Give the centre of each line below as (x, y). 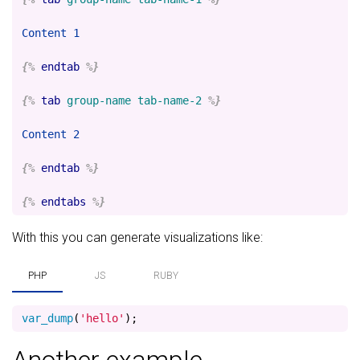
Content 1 (51, 33)
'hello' (102, 318)
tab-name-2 (170, 100)
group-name (99, 100)
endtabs (63, 202)
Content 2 (51, 134)
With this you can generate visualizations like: (137, 237)
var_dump (47, 318)
